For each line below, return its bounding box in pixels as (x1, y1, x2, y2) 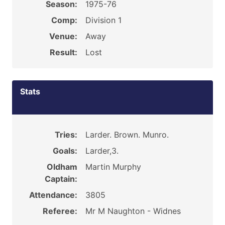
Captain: (44, 174, 77, 184)
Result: (49, 47, 77, 57)
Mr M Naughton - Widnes (85, 206, 181, 216)
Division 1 (85, 15, 122, 25)
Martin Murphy (85, 162, 141, 172)
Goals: (52, 146, 77, 156)
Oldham (46, 162, 77, 172)
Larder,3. (85, 146, 119, 156)
